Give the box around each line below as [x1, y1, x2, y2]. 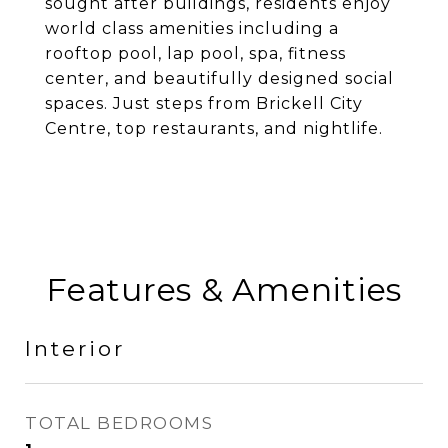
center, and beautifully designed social [45, 69, 394, 88]
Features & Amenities [46, 270, 402, 309]
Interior [25, 336, 125, 361]
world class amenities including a [45, 19, 339, 38]
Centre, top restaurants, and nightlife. [45, 119, 383, 138]
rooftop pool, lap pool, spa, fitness [45, 44, 346, 63]
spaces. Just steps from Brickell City [45, 94, 363, 113]
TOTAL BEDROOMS [25, 413, 213, 433]
